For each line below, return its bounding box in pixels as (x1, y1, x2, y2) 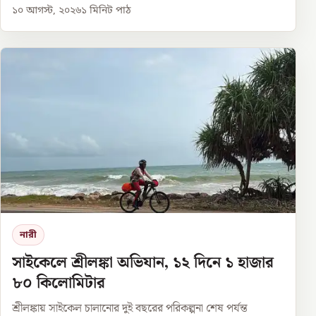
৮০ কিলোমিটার (12, 271, 105, 296)
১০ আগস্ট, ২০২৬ (12, 4, 81, 18)
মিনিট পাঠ (87, 4, 131, 18)
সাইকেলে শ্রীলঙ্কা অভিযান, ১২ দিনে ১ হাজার (12, 250, 274, 276)
